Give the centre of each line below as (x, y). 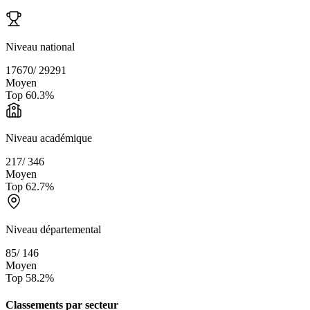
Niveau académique (49, 138)
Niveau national (40, 46)
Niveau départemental (53, 229)
